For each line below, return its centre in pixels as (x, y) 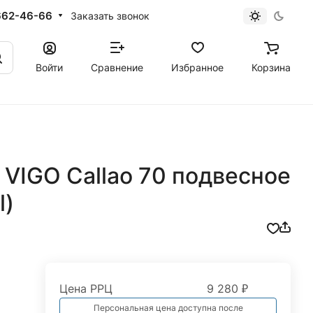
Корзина (271, 67)
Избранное (197, 67)
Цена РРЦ (86, 289)
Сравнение (117, 67)
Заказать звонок (110, 15)
